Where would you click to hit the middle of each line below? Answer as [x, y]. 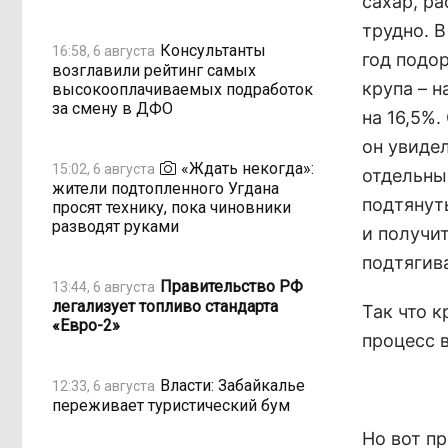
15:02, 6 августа [103, 168]
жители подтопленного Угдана [165, 188]
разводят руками [115, 226]
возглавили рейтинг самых [154, 70]
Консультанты [213, 50]
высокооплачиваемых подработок [182, 89]
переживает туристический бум [171, 405]
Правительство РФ [231, 286]
